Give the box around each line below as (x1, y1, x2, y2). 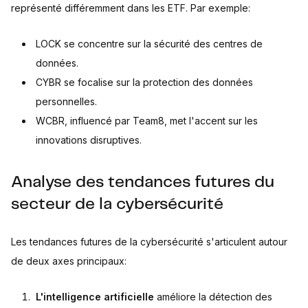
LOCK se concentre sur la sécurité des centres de (36, 38, 263, 50)
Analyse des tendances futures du (11, 175, 274, 191)
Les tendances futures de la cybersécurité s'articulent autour (11, 236, 287, 248)
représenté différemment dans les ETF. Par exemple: (11, 2, 250, 14)
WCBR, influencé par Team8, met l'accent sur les (36, 115, 258, 127)
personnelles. (36, 96, 97, 108)
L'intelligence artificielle (36, 291, 154, 303)
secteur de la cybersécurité (11, 197, 223, 213)
